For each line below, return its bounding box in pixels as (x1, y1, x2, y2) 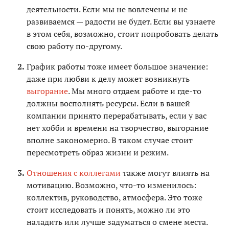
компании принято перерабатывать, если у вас (27, 110, 207, 122)
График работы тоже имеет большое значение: (27, 61, 208, 73)
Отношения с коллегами (27, 167, 121, 179)
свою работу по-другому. (27, 40, 122, 52)
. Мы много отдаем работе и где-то (68, 85, 201, 97)
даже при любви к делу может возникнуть (27, 73, 190, 85)
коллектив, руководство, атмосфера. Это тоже (27, 192, 202, 203)
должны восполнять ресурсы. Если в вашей (27, 98, 190, 109)
